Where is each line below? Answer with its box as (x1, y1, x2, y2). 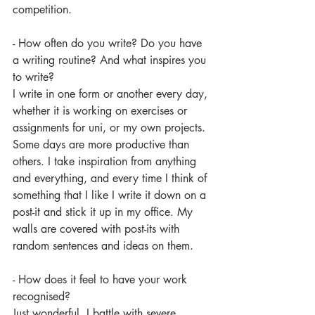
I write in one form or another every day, (13, 86, 211, 101)
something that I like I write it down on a (13, 187, 210, 202)
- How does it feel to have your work (13, 271, 191, 287)
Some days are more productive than (13, 136, 193, 152)
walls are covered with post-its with (13, 221, 183, 236)
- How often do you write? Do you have (13, 35, 205, 51)
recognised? (13, 288, 70, 304)
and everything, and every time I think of (13, 170, 210, 186)
